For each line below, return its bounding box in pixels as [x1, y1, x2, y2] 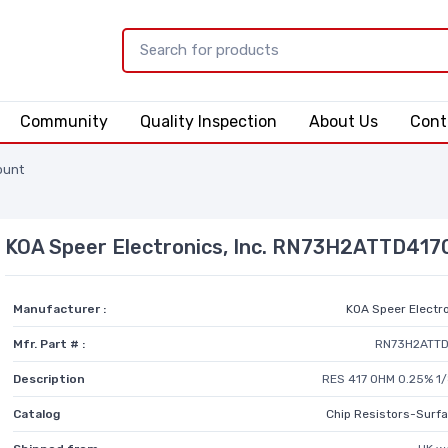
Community [19, 111, 108, 131]
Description [13, 371, 86, 386]
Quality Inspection [139, 111, 277, 131]
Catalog [13, 406, 61, 421]
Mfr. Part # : [13, 336, 86, 351]
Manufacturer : [13, 301, 107, 316]
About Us [308, 111, 378, 131]
